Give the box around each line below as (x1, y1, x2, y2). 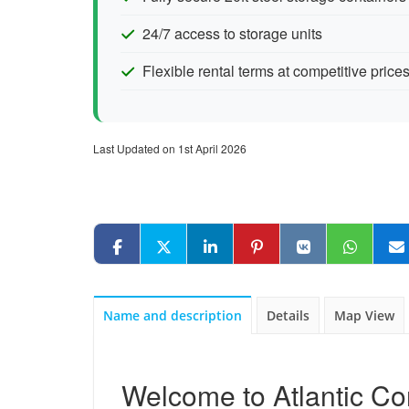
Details (267, 307, 309, 324)
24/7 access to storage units (142, 23, 322, 44)
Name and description (103, 307, 242, 324)
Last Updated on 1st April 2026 (93, 141, 246, 156)
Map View (334, 307, 394, 324)
